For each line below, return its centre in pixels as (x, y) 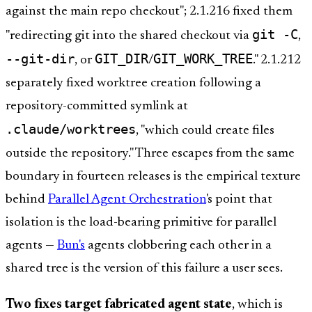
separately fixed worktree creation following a (133, 83)
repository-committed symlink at (97, 106)
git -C (275, 34)
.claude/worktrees (71, 128)
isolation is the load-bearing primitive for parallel (141, 222)
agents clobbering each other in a (178, 245)
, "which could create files (205, 130)
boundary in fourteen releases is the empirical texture (153, 176)
